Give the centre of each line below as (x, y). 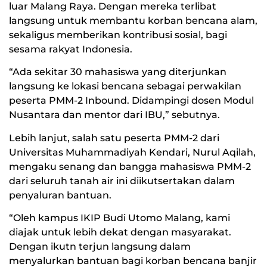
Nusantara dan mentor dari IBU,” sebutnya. (114, 115)
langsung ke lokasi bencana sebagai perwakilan (125, 86)
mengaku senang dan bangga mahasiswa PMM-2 (130, 166)
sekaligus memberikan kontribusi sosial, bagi (118, 35)
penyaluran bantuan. (60, 195)
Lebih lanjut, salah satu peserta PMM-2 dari (114, 138)
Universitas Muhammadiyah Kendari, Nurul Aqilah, (132, 152)
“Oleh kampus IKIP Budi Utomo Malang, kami (119, 218)
